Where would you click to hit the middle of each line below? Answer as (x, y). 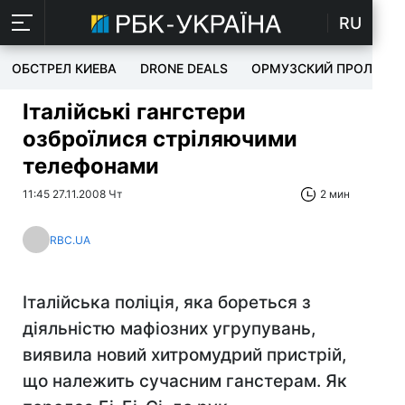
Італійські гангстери (134, 112)
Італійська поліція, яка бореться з (167, 302)
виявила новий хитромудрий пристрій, (184, 355)
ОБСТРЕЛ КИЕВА (64, 68)
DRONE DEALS (184, 68)
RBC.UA (70, 240)
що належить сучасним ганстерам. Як (185, 381)
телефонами (91, 166)
